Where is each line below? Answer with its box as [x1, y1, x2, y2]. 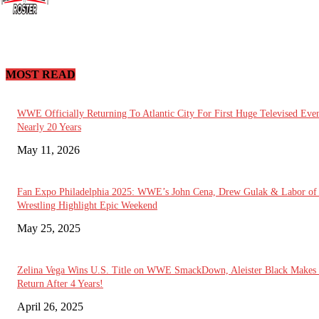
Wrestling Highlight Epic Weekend [17, 199, 157, 211]
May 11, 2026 [17, 143, 80, 156]
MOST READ [6, 68, 75, 81]
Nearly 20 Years [17, 121, 81, 132]
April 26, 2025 [17, 300, 83, 313]
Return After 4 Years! [17, 278, 103, 289]
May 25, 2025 [17, 221, 80, 234]
